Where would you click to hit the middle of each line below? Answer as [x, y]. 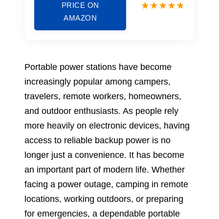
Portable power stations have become [98, 67]
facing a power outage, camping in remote [106, 184]
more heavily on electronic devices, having [107, 125]
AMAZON [80, 18]
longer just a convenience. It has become [104, 155]
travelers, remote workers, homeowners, [103, 96]
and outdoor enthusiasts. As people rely [101, 111]
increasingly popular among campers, [98, 81]
